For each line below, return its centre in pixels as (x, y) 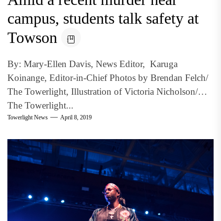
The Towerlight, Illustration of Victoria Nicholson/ (103, 92)
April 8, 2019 (76, 117)
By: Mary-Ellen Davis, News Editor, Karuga (92, 64)
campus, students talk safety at (103, 18)
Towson (32, 37)
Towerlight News (28, 117)
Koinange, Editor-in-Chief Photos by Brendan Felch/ (108, 78)
